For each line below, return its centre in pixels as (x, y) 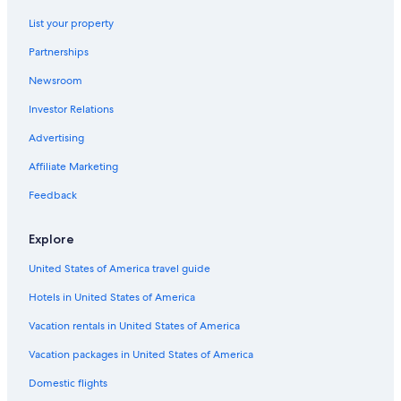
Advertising (56, 138)
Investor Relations (71, 110)
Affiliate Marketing (73, 167)
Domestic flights (68, 384)
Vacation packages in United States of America (141, 355)
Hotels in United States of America (112, 298)
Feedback (53, 196)
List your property (71, 24)
